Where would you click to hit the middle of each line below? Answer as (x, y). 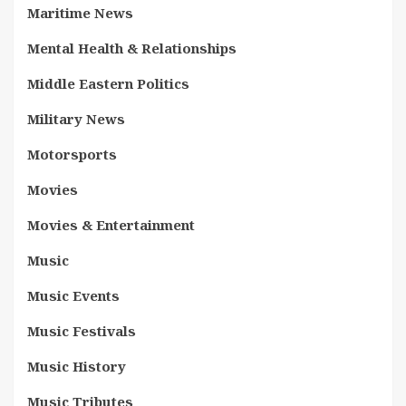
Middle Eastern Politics (108, 83)
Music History (77, 366)
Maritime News (80, 13)
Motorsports (72, 154)
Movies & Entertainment (111, 225)
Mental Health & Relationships (132, 48)
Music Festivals (82, 331)
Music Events (73, 295)
